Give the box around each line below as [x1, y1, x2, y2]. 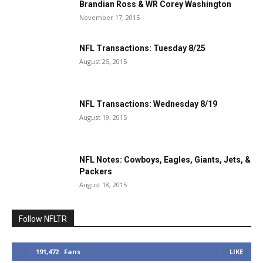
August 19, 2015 [79, 113, 127, 122]
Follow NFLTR [19, 214, 67, 224]
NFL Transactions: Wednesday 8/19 [79, 99, 217, 109]
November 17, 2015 [79, 13, 140, 22]
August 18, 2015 [79, 180, 127, 189]
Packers [79, 167, 112, 176]
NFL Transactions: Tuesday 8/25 [79, 43, 205, 53]
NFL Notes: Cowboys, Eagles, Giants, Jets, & [79, 155, 251, 164]
